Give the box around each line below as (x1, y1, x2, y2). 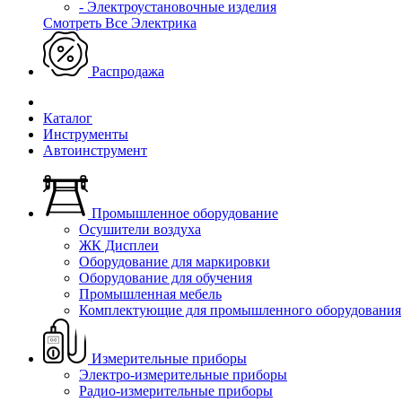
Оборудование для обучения (79, 270, 252, 285)
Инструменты (43, 127, 128, 142)
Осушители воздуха (79, 222, 201, 237)
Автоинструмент (43, 143, 147, 158)
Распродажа (88, 64, 164, 79)
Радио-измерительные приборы (79, 383, 273, 398)
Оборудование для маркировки (79, 254, 270, 269)
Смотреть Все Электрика (43, 15, 197, 31)
